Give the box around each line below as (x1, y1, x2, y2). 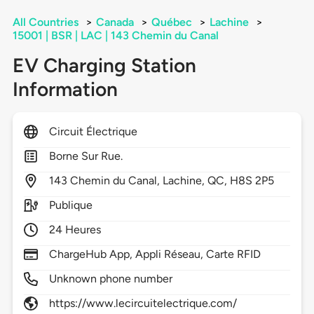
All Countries (12, 15, 78, 29)
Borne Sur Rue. (48, 149, 123, 163)
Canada (95, 15, 134, 29)
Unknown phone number (48, 272, 173, 286)
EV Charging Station (12, 53, 196, 78)
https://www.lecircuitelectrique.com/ (48, 296, 238, 310)
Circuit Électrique (48, 125, 138, 139)
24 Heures (48, 223, 102, 237)
